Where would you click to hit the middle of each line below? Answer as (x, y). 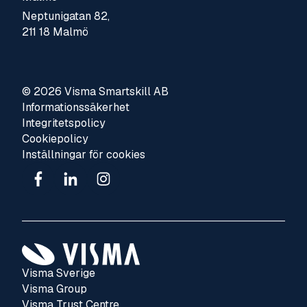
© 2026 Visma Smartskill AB (95, 91)
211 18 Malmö (55, 32)
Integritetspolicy (63, 123)
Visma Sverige (58, 273)
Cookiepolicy (55, 138)
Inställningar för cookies (83, 154)
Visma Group (54, 289)
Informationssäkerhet (75, 107)
